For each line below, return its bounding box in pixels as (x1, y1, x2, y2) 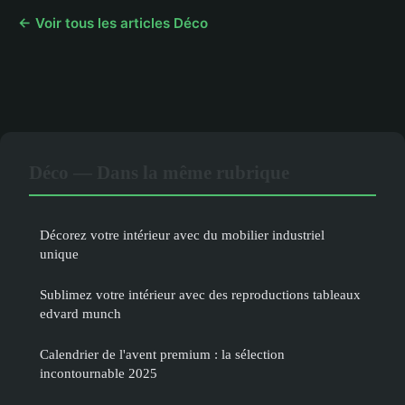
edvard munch (40, 306, 121, 322)
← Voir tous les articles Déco (18, 14, 208, 33)
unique (40, 246, 79, 262)
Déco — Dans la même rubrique (29, 162, 289, 184)
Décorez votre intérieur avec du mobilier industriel (40, 227, 325, 243)
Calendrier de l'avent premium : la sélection (40, 346, 285, 363)
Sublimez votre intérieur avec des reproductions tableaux (40, 287, 361, 303)
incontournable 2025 (40, 365, 157, 381)
